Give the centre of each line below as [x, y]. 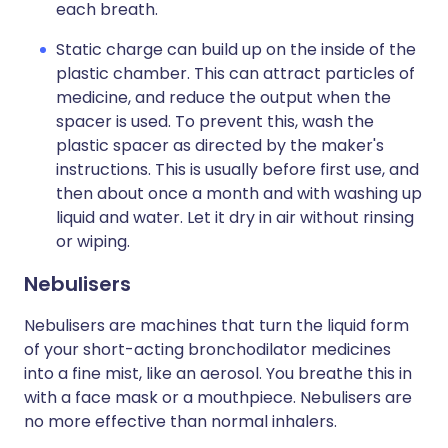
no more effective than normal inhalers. [180, 422]
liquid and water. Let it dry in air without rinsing [235, 218]
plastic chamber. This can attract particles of [235, 74]
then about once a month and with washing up [239, 194]
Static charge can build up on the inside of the [236, 50]
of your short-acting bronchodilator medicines [207, 350]
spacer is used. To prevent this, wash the [215, 122]
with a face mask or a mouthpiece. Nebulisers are [218, 398]
